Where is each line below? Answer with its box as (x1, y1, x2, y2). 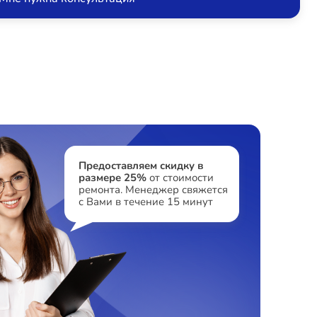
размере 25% (79, 171, 147, 185)
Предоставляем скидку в (79, 158, 204, 173)
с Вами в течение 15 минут (79, 195, 214, 209)
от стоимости (146, 171, 214, 185)
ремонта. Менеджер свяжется (79, 183, 229, 197)
